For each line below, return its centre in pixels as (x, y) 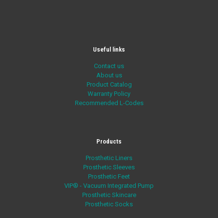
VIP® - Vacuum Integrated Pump (109, 186)
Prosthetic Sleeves (109, 167)
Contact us (109, 66)
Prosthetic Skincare (109, 195)
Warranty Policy (109, 94)
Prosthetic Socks (109, 204)
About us (109, 75)
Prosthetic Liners (109, 158)
